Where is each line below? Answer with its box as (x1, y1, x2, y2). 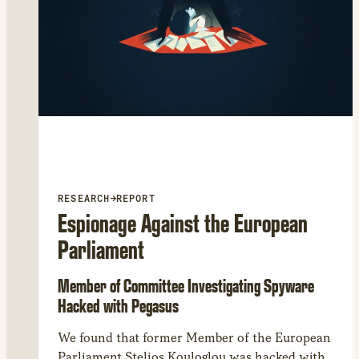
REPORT (115, 192, 155, 204)
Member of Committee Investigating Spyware (58, 272, 314, 298)
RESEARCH (58, 192, 111, 204)
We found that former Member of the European (58, 329, 331, 345)
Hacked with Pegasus (58, 292, 179, 318)
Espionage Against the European (58, 206, 308, 240)
